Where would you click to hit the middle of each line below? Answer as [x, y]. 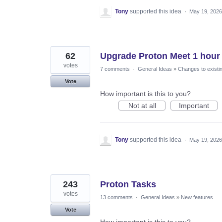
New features [197, 197]
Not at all [142, 105]
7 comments [115, 69]
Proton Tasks [128, 184]
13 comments [116, 197]
